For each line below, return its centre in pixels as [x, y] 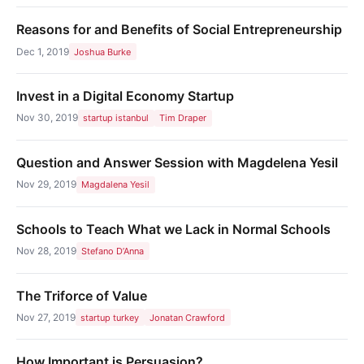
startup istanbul [116, 118]
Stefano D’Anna [113, 251]
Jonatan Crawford [188, 317]
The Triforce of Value [82, 295]
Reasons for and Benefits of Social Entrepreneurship [179, 30]
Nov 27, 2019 [46, 317]
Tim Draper [183, 118]
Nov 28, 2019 [46, 250]
